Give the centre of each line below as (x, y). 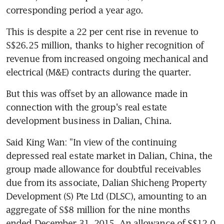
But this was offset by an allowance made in (97, 93)
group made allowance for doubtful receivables (104, 169)
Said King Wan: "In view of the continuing (91, 142)
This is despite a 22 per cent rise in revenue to (102, 31)
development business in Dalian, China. (89, 120)
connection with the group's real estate (86, 107)
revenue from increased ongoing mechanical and (107, 58)
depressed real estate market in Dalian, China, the (109, 155)
